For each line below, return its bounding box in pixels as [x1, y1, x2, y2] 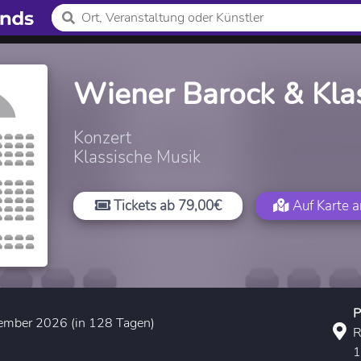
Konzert [73, 127, 131, 149]
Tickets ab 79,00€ [110, 196, 222, 215]
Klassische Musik [73, 146, 201, 168]
